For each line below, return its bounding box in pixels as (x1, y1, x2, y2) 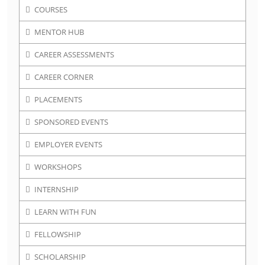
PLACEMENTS (34, 94, 82, 105)
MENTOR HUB (34, 27, 84, 37)
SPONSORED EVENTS (34, 117, 108, 127)
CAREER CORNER (34, 72, 93, 82)
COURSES (34, 4, 67, 15)
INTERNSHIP (34, 184, 79, 195)
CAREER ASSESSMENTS (34, 49, 114, 60)
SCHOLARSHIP (34, 251, 86, 262)
